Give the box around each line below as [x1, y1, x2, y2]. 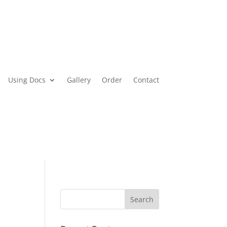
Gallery [66, 74, 91, 85]
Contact [133, 74, 159, 85]
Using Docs [8, 74, 46, 85]
